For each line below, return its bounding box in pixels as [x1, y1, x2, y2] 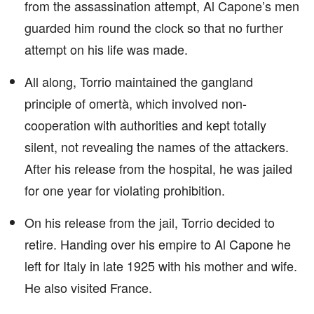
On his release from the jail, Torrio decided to [25, 213, 275, 231]
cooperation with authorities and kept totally [25, 116, 266, 134]
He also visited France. [25, 278, 152, 296]
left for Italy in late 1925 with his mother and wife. [25, 257, 297, 275]
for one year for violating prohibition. [25, 181, 225, 199]
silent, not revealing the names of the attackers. [25, 137, 289, 156]
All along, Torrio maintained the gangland [25, 72, 253, 90]
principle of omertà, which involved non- [25, 94, 247, 112]
